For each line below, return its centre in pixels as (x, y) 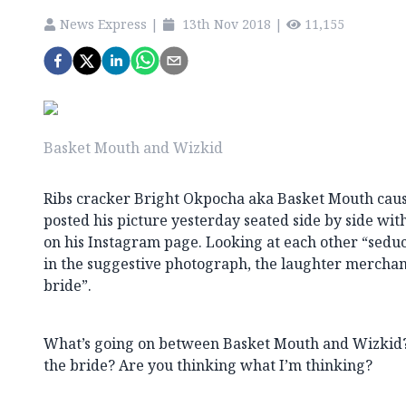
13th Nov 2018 (227, 24)
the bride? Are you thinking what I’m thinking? (208, 365)
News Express (103, 24)
